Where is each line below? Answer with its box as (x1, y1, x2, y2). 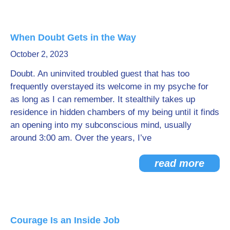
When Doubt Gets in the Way (10, 32, 136, 43)
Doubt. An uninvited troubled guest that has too (10, 69, 189, 79)
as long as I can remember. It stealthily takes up (10, 94, 195, 105)
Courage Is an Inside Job (10, 215, 120, 226)
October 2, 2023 (10, 50, 68, 59)
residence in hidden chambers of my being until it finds (10, 107, 219, 118)
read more (155, 158, 204, 169)
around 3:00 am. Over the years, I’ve (10, 133, 151, 143)
